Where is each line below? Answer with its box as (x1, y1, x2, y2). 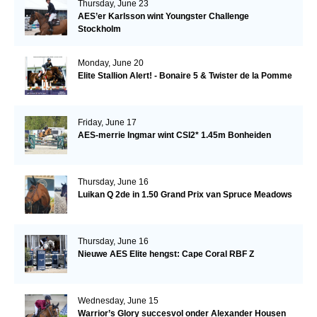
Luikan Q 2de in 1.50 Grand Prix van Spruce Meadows (77, 189, 292, 200)
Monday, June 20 (77, 57, 144, 68)
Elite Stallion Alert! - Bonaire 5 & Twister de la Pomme (77, 70, 292, 81)
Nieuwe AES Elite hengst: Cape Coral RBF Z (77, 248, 254, 259)
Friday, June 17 (77, 117, 137, 127)
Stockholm (77, 23, 121, 34)
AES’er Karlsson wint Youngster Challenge (77, 11, 249, 21)
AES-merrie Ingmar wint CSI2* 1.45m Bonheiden (77, 129, 271, 140)
